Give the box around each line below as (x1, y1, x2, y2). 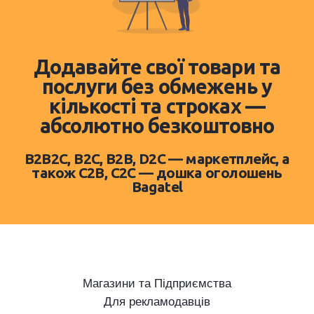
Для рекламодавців (104, 291, 210, 309)
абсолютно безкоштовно (39, 114, 275, 137)
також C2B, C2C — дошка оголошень (32, 165, 282, 182)
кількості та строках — (49, 95, 265, 118)
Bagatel (131, 179, 183, 196)
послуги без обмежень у (42, 75, 272, 98)
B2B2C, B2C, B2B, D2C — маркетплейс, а (24, 151, 290, 168)
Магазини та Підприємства (83, 273, 231, 291)
